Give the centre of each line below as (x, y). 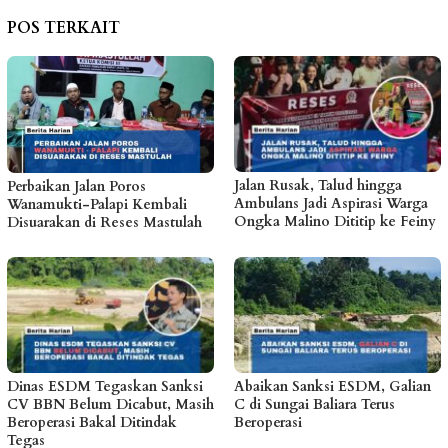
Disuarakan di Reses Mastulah (104, 223)
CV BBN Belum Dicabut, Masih (110, 405)
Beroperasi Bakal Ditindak (92, 423)
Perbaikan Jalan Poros (76, 187)
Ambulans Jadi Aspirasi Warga (331, 204)
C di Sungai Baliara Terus (314, 405)
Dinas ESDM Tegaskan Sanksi (105, 387)
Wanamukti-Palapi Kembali (97, 205)
